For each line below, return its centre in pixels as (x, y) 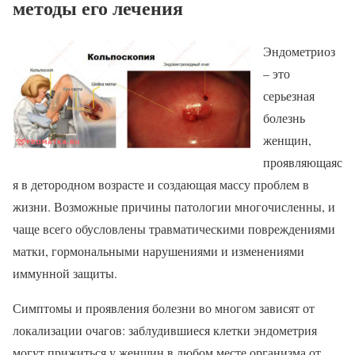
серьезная (289, 95)
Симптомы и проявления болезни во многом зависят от (164, 307)
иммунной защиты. (65, 273)
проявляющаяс (303, 162)
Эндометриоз (299, 51)
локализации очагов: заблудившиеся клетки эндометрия (165, 330)
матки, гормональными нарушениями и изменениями (158, 250)
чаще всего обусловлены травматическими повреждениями (174, 228)
